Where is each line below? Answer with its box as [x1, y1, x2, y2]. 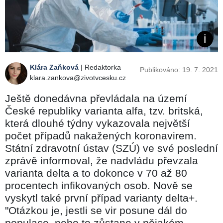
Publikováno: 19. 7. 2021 [140, 65, 218, 74]
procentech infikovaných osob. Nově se [5, 179, 193, 191]
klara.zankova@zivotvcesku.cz [30, 73, 126, 82]
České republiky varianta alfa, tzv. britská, [5, 105, 203, 116]
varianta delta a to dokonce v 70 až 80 [5, 167, 187, 179]
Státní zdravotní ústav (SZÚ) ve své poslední [5, 142, 218, 154]
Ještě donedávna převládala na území [5, 92, 187, 104]
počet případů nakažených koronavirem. [5, 129, 197, 141]
